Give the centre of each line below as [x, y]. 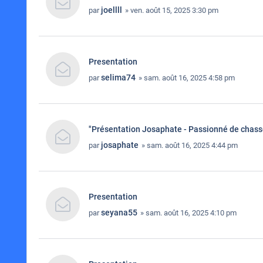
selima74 [118, 77]
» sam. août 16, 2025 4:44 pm [189, 145]
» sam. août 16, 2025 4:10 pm [188, 213]
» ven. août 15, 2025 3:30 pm [171, 10]
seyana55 [119, 213]
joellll [112, 10]
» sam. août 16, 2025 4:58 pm [186, 78]
